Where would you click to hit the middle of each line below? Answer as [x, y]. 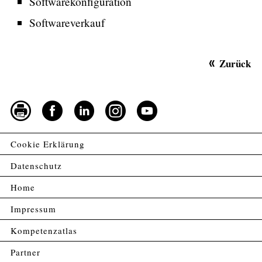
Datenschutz [36, 166]
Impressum [33, 209]
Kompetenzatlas [44, 231]
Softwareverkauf [67, 23]
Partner [25, 252]
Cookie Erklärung [48, 144]
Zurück [235, 64]
